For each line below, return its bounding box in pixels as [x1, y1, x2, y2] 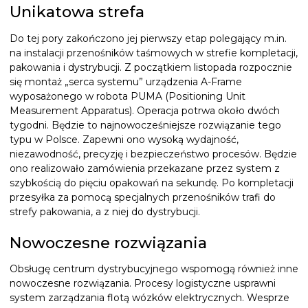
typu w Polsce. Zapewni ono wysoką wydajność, [10, 133, 239, 146]
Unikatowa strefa [10, 2, 144, 22]
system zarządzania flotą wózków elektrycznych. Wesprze [10, 291, 289, 304]
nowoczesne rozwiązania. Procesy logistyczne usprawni [10, 276, 276, 289]
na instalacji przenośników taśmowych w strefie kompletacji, [10, 46, 298, 59]
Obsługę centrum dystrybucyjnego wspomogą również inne [10, 262, 298, 275]
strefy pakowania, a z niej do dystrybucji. [10, 205, 200, 218]
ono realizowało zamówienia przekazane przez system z [10, 162, 280, 175]
